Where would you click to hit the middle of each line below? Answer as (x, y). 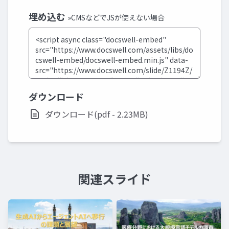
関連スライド (114, 179)
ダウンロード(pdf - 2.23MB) (97, 114)
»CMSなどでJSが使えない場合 (116, 17)
